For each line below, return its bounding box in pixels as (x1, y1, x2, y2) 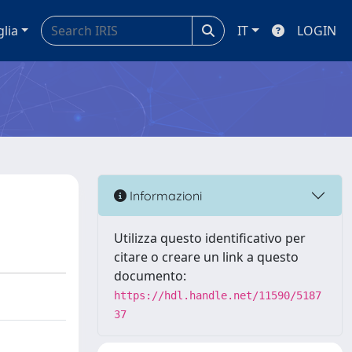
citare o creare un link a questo (114, 248, 299, 266)
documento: (114, 267, 186, 284)
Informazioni (126, 187, 202, 203)
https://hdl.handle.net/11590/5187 (114, 289, 321, 302)
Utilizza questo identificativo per (114, 229, 306, 247)
